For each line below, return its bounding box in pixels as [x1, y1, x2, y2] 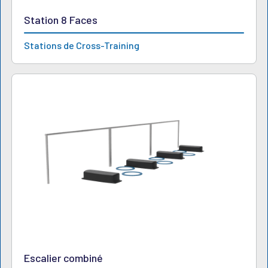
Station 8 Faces [24, 13, 98, 27]
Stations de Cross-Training [24, 39, 140, 51]
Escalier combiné [24, 251, 103, 264]
